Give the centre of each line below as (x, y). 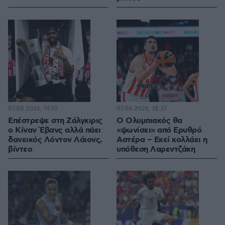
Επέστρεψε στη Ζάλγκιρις (55, 121)
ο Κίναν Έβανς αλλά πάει (54, 131)
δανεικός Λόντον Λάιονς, (55, 140)
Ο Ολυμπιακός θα (149, 121)
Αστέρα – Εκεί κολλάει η (162, 140)
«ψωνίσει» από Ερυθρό (159, 131)
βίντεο (20, 150)
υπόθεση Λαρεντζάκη (156, 150)
